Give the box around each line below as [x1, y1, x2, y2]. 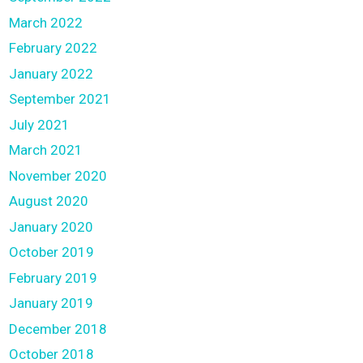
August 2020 [9, 193, 89, 209]
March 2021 [9, 142, 83, 158]
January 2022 [9, 65, 94, 82]
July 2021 [9, 116, 70, 133]
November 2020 [9, 167, 108, 184]
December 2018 [9, 320, 108, 337]
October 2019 [9, 244, 95, 260]
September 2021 [9, 91, 112, 107]
